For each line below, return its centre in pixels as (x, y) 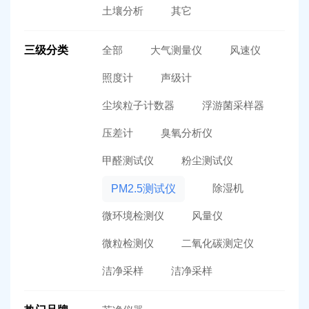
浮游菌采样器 (233, 105)
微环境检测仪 (133, 215)
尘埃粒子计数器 (138, 105)
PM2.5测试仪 (143, 188)
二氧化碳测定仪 (217, 243)
